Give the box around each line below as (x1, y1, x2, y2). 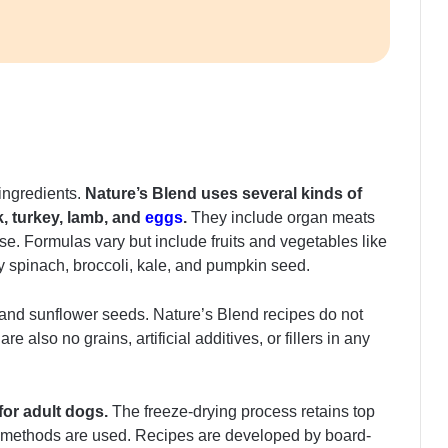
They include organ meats (191, 208, 375, 226)
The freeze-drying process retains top (108, 402, 375, 420)
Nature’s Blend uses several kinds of (85, 184, 362, 202)
